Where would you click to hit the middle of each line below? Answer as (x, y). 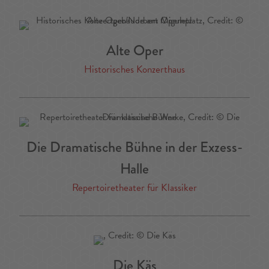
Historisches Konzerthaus (134, 70)
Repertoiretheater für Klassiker (134, 188)
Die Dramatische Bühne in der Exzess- (134, 147)
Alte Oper (134, 50)
